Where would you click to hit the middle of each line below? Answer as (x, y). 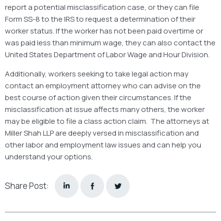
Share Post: (27, 186)
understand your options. (49, 156)
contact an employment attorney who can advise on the (103, 85)
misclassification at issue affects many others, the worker (105, 109)
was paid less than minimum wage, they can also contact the (110, 42)
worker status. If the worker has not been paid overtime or (104, 31)
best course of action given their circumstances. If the (98, 97)
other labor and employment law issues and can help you (103, 145)
